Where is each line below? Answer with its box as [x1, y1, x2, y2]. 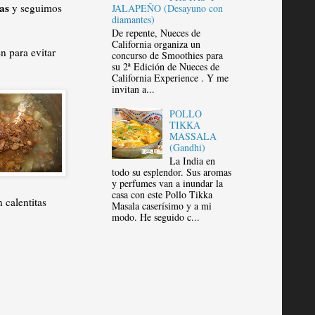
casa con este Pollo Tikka [111, 188, 212, 202]
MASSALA [169, 129, 217, 143]
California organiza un [111, 37, 200, 51]
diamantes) [111, 12, 155, 26]
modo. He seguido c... [111, 210, 200, 224]
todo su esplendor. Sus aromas [111, 165, 231, 179]
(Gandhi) [169, 141, 206, 155]
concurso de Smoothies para [111, 48, 223, 62]
